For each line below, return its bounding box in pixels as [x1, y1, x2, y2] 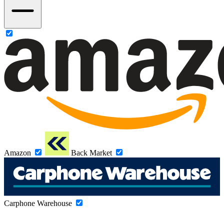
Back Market [71, 148, 112, 157]
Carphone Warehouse [4, 198, 72, 207]
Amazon [4, 148, 31, 157]
